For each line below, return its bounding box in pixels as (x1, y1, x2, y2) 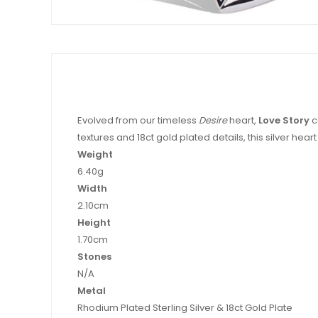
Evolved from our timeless (77, 113, 199, 127)
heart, (227, 113, 258, 127)
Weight (77, 147, 113, 161)
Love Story (258, 113, 309, 127)
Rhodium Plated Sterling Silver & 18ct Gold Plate (77, 300, 292, 314)
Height (77, 215, 111, 229)
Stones (77, 249, 111, 263)
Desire (199, 113, 227, 127)
